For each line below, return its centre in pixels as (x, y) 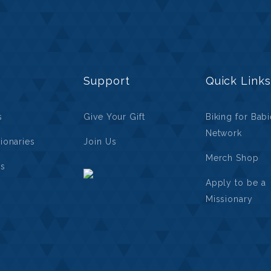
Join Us (100, 142)
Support (107, 81)
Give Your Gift (114, 117)
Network (224, 133)
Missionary (229, 199)
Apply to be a (236, 183)
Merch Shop (232, 158)
